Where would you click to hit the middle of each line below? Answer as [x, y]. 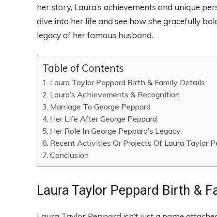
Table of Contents [83, 68]
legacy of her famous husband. [95, 35]
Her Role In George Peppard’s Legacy [116, 131]
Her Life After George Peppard [104, 119]
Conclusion [70, 155]
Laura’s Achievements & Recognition [115, 95]
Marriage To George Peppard [101, 107]
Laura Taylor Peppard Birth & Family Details [128, 83]
